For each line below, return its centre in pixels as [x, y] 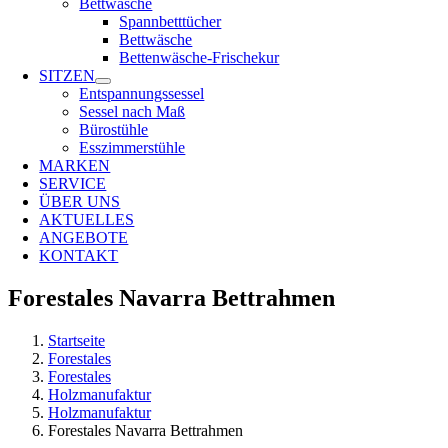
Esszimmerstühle [132, 147]
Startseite [76, 340]
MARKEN [75, 165]
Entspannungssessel [142, 93]
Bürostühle [114, 129]
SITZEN [67, 75]
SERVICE [73, 183]
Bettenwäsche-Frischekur [199, 57]
